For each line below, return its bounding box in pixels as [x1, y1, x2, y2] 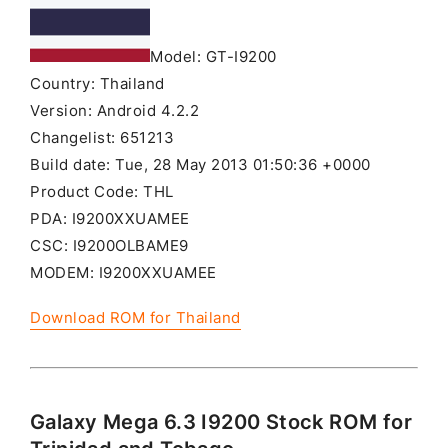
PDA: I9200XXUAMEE [30, 209, 190, 228]
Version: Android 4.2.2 [30, 101, 199, 120]
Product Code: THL [30, 182, 174, 201]
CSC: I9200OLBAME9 [30, 236, 189, 255]
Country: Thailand [30, 74, 165, 93]
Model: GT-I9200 [150, 47, 277, 66]
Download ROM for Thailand [30, 308, 241, 327]
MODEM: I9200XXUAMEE [30, 263, 217, 282]
